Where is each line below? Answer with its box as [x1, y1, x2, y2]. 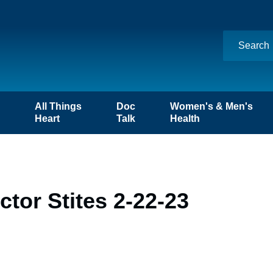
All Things [34, 101, 82, 112]
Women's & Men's [170, 101, 253, 112]
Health [170, 113, 200, 124]
